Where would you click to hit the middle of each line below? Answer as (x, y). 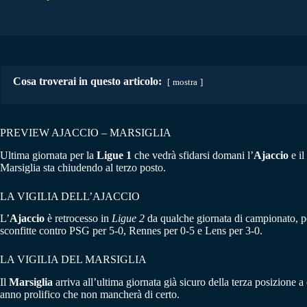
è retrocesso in (78, 219)
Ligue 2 (128, 219)
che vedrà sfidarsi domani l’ (193, 155)
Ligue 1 (113, 155)
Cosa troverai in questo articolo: (87, 81)
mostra (185, 82)
